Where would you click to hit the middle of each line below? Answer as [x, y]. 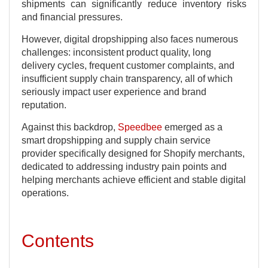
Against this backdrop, [70, 127]
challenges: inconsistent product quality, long [116, 52]
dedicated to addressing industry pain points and [124, 166]
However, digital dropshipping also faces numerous [130, 39]
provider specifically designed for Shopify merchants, [133, 153]
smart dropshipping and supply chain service [116, 140]
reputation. [44, 105]
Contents [58, 240]
